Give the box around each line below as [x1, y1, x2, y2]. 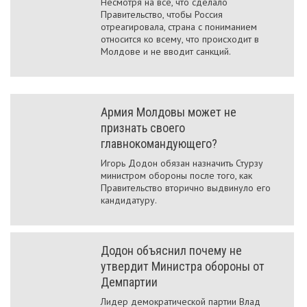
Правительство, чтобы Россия [101, 8, 223, 21]
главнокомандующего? [101, 136, 217, 151]
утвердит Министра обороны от [101, 259, 265, 273]
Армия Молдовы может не [101, 105, 236, 119]
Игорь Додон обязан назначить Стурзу [101, 157, 263, 169]
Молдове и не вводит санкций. [101, 45, 231, 58]
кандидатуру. [101, 194, 157, 206]
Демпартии [101, 275, 158, 289]
